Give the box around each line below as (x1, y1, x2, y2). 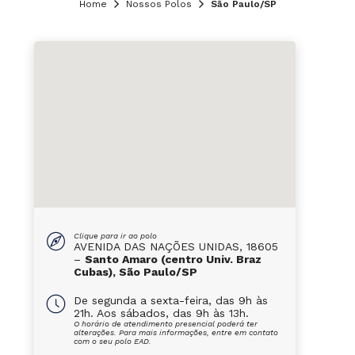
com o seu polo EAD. (73, 337, 151, 345)
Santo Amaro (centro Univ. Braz (84, 253, 261, 265)
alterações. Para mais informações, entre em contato (73, 328, 278, 337)
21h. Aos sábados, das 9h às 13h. (73, 307, 249, 319)
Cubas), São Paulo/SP (73, 265, 197, 278)
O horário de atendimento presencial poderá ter (73, 319, 258, 328)
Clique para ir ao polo (73, 231, 157, 240)
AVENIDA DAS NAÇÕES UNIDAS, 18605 (73, 240, 278, 253)
